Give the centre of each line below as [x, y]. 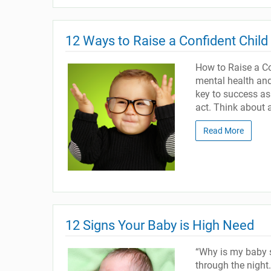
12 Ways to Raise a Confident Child [167, 41]
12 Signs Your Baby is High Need [160, 225]
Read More [223, 131]
